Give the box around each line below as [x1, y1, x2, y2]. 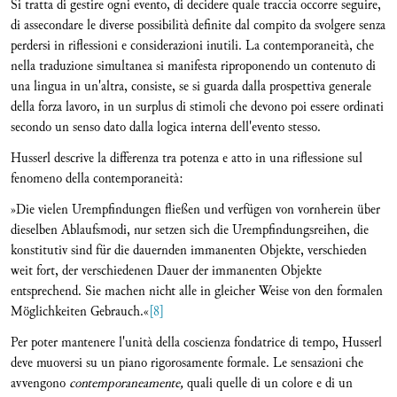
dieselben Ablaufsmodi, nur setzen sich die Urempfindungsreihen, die [11, 220, 369, 240]
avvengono [11, 373, 69, 393]
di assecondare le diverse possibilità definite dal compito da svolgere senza [11, 15, 385, 35]
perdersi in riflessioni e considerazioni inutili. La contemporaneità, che [11, 35, 374, 56]
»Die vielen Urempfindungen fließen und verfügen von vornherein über [11, 199, 380, 220]
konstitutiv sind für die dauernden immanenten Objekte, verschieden [11, 240, 367, 261]
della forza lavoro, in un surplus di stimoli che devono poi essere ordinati [11, 97, 384, 117]
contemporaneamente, [69, 373, 183, 393]
